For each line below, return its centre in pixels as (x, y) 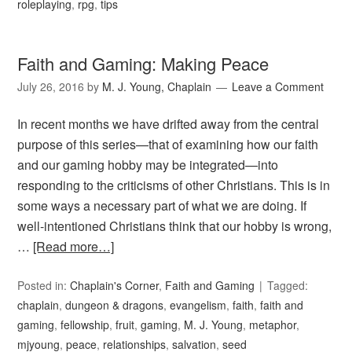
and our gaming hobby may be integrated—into (148, 165)
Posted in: (44, 286)
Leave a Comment (278, 87)
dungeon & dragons (115, 305)
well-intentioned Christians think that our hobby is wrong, (175, 226)
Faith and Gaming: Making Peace (143, 64)
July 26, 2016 (51, 87)
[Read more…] (74, 247)
